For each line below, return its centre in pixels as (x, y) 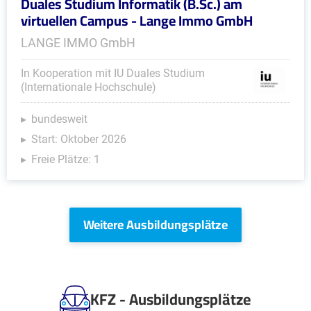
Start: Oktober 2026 (79, 139)
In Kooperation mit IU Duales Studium (113, 73)
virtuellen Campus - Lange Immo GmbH (137, 20)
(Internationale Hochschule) (89, 87)
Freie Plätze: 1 (66, 159)
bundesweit (59, 119)
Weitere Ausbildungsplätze (155, 225)
